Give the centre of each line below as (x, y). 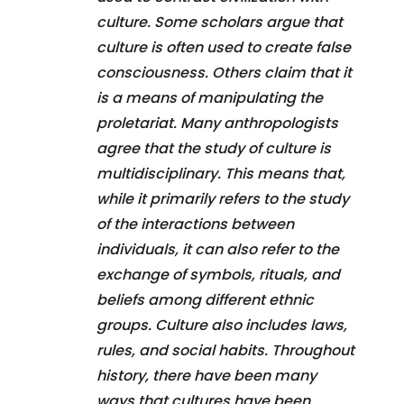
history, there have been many (207, 375)
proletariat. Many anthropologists (217, 123)
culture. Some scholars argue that (220, 22)
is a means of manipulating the (210, 97)
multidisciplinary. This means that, (221, 173)
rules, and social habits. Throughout (225, 350)
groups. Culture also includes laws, (222, 325)
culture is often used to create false (224, 47)
